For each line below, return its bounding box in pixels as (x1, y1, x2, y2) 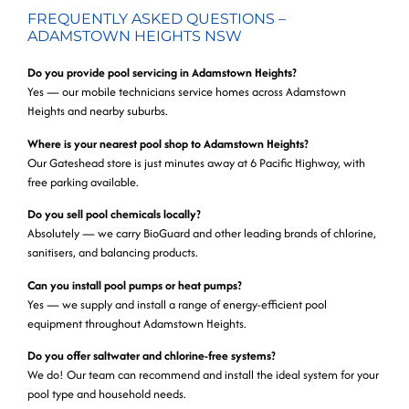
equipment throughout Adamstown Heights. (27, 314, 246, 332)
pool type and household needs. (27, 384, 186, 403)
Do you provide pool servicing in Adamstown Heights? (27, 64, 297, 82)
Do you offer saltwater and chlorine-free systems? (27, 346, 276, 364)
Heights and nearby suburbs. (27, 102, 168, 121)
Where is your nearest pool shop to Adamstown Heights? (27, 134, 309, 152)
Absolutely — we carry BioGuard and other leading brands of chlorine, (27, 225, 376, 243)
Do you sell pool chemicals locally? (27, 205, 201, 224)
